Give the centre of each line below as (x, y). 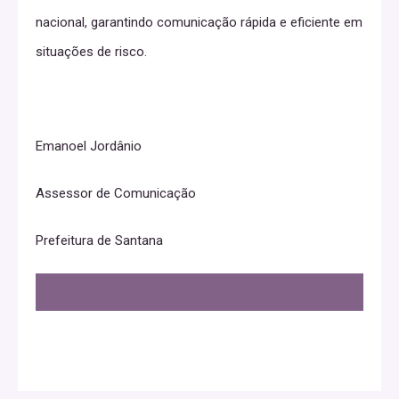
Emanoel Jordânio (89, 146)
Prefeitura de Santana (99, 240)
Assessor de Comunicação (116, 193)
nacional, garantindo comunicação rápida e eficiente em (199, 22)
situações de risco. (91, 51)
